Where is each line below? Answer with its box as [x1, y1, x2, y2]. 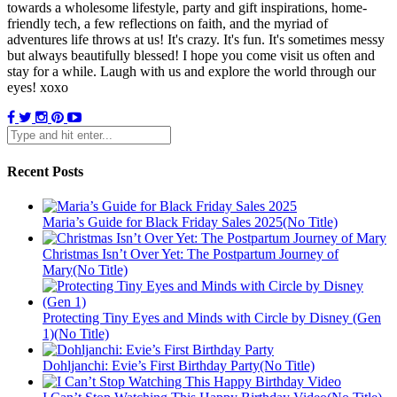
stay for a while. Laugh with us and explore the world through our [7, 64, 376, 80]
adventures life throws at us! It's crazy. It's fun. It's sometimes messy [7, 32, 385, 48]
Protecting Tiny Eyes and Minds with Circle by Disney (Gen [43, 309, 381, 325]
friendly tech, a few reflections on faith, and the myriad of [7, 16, 328, 32]
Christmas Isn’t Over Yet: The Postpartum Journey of [43, 245, 339, 261]
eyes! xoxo [7, 80, 68, 96]
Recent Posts [7, 163, 83, 179]
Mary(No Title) [43, 261, 128, 277]
